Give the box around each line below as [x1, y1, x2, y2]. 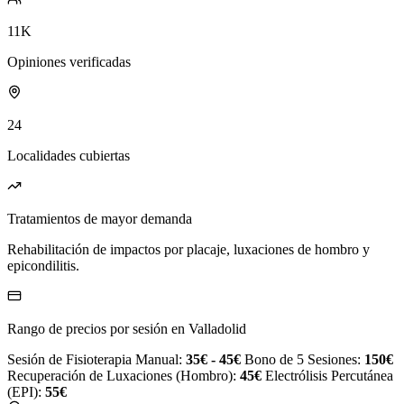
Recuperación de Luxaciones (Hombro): [7, 368, 240, 384]
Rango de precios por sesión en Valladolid [7, 321, 246, 337]
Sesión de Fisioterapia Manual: [7, 352, 186, 368]
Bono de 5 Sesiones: [244, 352, 364, 368]
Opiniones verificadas [7, 54, 131, 70]
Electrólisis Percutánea [265, 368, 393, 384]
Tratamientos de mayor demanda [7, 211, 192, 227]
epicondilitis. [7, 258, 79, 274]
